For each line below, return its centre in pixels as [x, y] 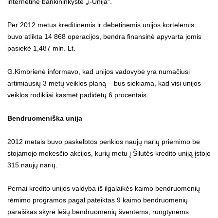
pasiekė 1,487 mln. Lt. [41, 48]
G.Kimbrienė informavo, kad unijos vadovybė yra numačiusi [99, 71]
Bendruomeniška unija [45, 118]
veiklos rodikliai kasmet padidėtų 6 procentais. [78, 95]
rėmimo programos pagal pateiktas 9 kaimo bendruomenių [98, 200]
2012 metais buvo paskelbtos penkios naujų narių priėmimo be [104, 141]
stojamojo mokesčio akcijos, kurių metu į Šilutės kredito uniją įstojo [109, 153]
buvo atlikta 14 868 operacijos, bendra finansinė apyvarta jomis [104, 36]
